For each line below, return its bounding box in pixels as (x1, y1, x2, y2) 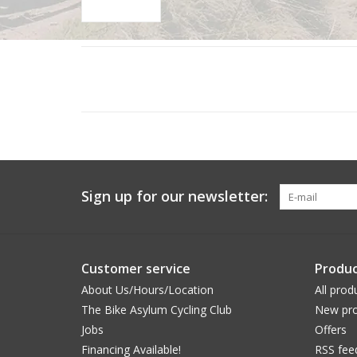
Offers (314, 321, 347, 337)
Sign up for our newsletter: (81, 186, 268, 206)
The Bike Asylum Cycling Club (81, 301, 232, 317)
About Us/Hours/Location (81, 281, 214, 297)
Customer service (81, 259, 190, 277)
